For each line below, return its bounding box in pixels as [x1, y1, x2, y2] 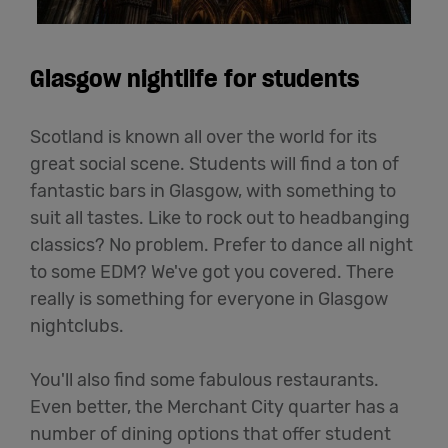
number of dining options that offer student [30, 423, 391, 446]
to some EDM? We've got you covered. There [30, 261, 394, 284]
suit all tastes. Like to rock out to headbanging [30, 207, 410, 230]
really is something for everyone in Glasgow [30, 288, 388, 311]
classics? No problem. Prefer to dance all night [30, 234, 413, 257]
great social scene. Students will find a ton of [30, 153, 399, 176]
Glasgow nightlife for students [30, 63, 359, 95]
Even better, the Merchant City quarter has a [30, 396, 399, 419]
